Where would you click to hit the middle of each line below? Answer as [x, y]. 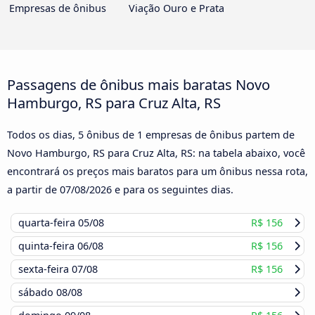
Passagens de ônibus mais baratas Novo [139, 85]
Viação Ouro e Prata [176, 8]
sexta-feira [45, 269]
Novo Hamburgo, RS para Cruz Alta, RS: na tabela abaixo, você [156, 153]
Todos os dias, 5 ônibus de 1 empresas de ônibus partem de [151, 135]
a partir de [33, 190]
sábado [37, 292]
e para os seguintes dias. [173, 190]
